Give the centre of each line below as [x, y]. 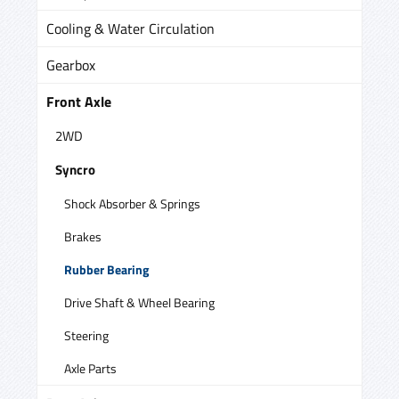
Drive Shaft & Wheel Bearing [139, 302]
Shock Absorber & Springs [132, 203]
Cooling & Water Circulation [130, 28]
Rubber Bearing [106, 269]
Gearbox [71, 65]
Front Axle [79, 101]
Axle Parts [90, 368]
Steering [86, 335]
